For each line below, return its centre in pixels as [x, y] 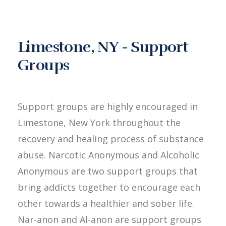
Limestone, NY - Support [103, 47]
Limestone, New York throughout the [99, 122]
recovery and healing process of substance [111, 138]
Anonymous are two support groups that [108, 171]
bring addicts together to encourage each [109, 187]
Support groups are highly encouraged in [108, 106]
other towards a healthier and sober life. [106, 203]
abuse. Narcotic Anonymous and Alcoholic [108, 155]
